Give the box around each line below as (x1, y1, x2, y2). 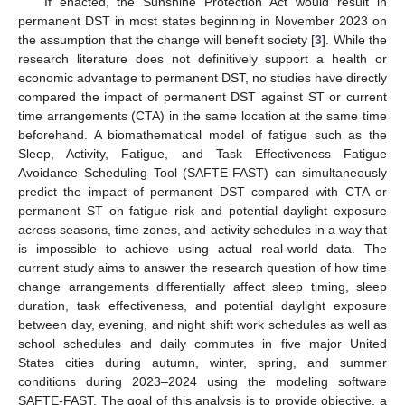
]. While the (322, 32, 388, 47)
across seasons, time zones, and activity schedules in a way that (18, 221, 387, 237)
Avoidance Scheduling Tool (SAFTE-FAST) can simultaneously (18, 165, 387, 180)
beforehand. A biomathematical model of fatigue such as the (18, 127, 387, 142)
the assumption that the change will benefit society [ (18, 32, 316, 47)
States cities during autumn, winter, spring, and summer (18, 354, 387, 370)
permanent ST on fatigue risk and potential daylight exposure (18, 202, 387, 218)
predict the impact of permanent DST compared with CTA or (18, 184, 387, 199)
